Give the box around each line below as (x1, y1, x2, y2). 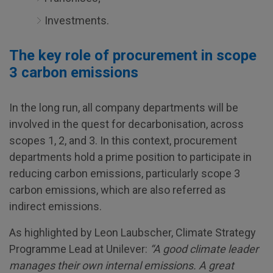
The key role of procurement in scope (9, 47, 257, 64)
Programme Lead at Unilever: (9, 243, 150, 255)
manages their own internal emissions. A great (9, 259, 234, 272)
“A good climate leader (150, 243, 258, 255)
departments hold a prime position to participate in (9, 151, 252, 163)
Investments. (44, 14, 109, 27)
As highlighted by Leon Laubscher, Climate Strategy (9, 226, 256, 239)
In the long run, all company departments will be (9, 101, 238, 114)
